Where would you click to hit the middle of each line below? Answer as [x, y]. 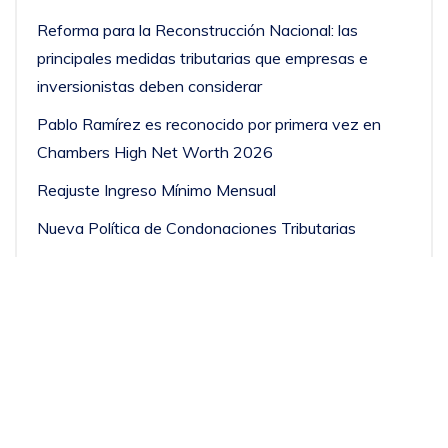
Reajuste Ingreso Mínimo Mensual [156, 190]
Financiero [73, 294]
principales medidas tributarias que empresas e [202, 58]
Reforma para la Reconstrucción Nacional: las [197, 30]
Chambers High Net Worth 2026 [155, 152]
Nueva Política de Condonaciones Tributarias [196, 228]
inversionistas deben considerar [149, 86]
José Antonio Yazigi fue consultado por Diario [196, 266]
